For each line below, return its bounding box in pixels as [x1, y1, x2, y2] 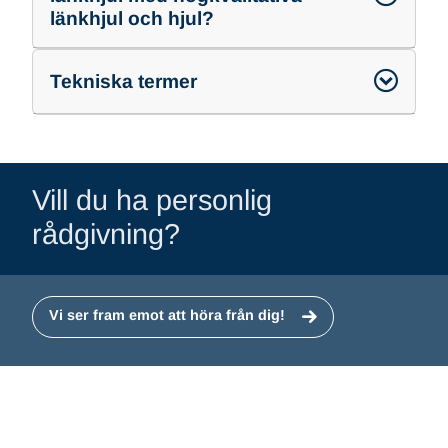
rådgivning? [32, 217, 180, 250]
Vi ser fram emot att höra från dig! [49, 306, 289, 323]
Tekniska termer [50, 70, 197, 92]
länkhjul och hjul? [50, 7, 214, 29]
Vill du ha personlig [32, 183, 272, 216]
